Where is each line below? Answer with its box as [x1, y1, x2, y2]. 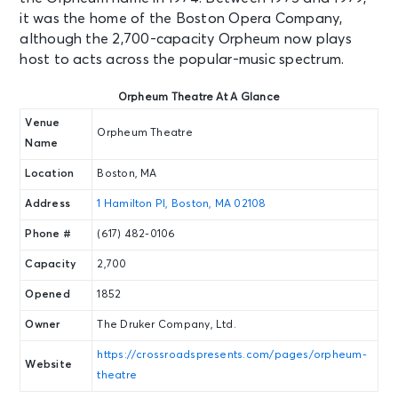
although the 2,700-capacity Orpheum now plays [20, 32, 352, 47]
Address [25, 199, 71, 211]
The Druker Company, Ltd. [97, 320, 236, 331]
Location [25, 169, 75, 180]
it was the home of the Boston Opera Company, [20, 12, 343, 27]
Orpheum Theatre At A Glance [117, 92, 281, 104]
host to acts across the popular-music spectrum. [20, 52, 345, 68]
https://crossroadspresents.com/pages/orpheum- [97, 350, 367, 362]
